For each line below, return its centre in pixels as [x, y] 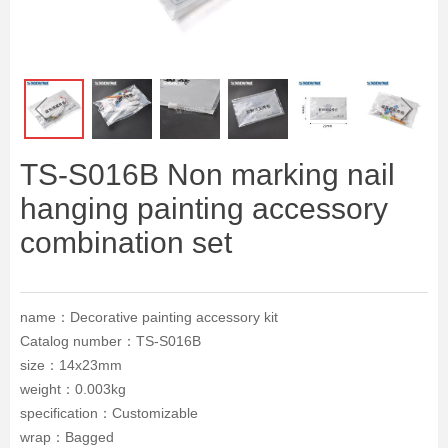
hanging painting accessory [204, 208]
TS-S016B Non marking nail [207, 174]
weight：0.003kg [73, 389]
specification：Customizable [109, 413]
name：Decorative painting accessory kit [149, 317]
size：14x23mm [71, 365]
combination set [126, 242]
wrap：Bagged [67, 437]
